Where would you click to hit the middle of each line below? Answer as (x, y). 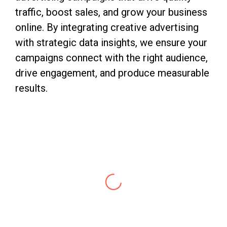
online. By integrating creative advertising (107, 27)
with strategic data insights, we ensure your (111, 42)
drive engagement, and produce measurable (112, 73)
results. (31, 88)
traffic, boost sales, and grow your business (111, 12)
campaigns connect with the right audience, (111, 58)
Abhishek (113, 135)
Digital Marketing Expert (113, 152)
